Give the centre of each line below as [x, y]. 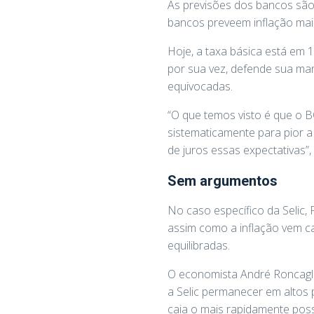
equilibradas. [199, 245]
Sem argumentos [223, 180]
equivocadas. [200, 86]
